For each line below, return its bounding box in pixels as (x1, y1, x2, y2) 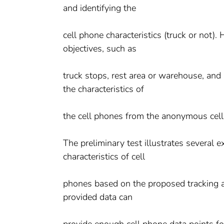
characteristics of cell (63, 150, 145, 162)
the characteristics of (63, 82, 144, 95)
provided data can (63, 190, 132, 203)
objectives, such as (63, 42, 136, 54)
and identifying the (63, 1, 136, 14)
